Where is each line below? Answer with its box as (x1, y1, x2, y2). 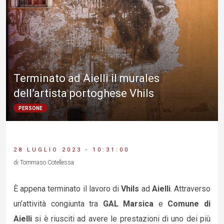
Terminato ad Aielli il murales (13, 71, 159, 84)
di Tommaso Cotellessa (13, 159, 74, 166)
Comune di (167, 199, 211, 208)
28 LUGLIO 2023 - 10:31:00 (13, 146, 129, 153)
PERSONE (18, 105, 42, 111)
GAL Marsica (102, 199, 158, 208)
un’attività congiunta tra (13, 199, 103, 208)
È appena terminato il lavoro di (13, 184, 121, 193)
